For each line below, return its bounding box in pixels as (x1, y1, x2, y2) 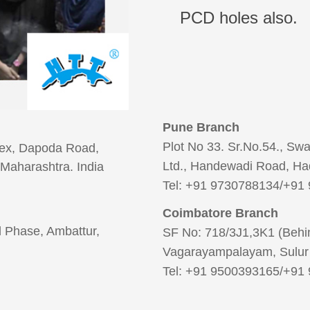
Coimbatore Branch (163, 206, 278, 220)
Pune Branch (163, 120, 239, 134)
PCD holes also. (180, 8, 298, 27)
